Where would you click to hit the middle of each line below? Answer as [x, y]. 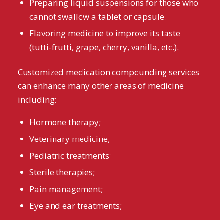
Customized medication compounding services [108, 72]
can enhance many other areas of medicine [100, 86]
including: [37, 100]
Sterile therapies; [62, 172]
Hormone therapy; [65, 122]
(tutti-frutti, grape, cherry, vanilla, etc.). [104, 47]
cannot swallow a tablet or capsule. [97, 17]
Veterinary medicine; [69, 138]
